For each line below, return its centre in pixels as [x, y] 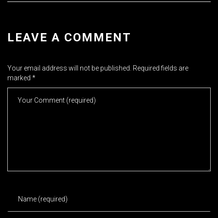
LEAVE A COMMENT [69, 38]
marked [20, 78]
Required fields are [161, 68]
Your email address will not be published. [69, 68]
